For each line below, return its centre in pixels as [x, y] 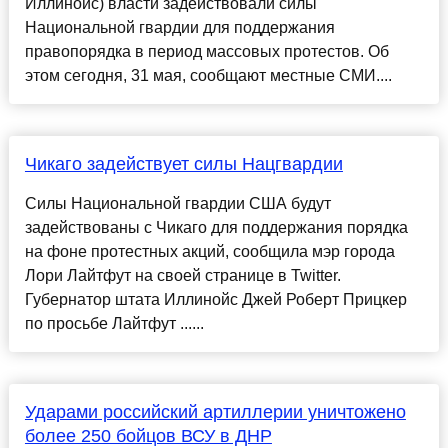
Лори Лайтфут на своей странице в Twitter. [182, 276]
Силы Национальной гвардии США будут [177, 204]
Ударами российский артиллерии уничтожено [215, 412]
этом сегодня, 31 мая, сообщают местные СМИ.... [208, 76]
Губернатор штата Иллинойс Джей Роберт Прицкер [215, 300]
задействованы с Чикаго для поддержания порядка [216, 228]
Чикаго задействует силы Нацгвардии [183, 164]
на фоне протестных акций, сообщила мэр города [209, 252]
